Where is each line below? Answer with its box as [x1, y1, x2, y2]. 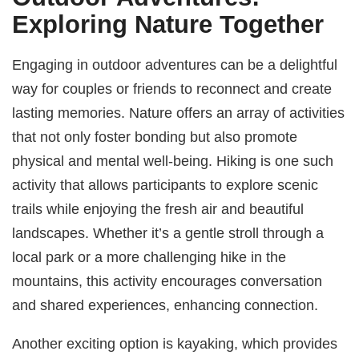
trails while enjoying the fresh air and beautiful [12, 200, 305, 217]
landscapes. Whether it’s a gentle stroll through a [12, 224, 325, 241]
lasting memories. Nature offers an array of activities [12, 103, 345, 121]
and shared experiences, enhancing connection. [12, 296, 319, 313]
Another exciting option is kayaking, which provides [12, 335, 338, 353]
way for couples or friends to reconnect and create [12, 79, 333, 97]
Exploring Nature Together [12, 10, 325, 38]
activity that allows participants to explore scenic [12, 175, 319, 193]
